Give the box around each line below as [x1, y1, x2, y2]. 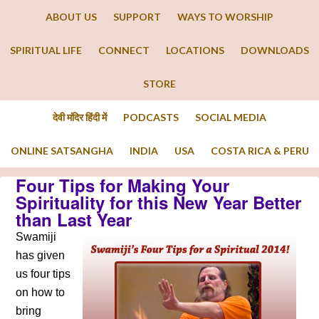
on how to [16, 286, 66, 298]
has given [16, 249, 66, 261]
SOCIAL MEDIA [195, 111, 266, 123]
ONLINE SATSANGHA [10, 145, 113, 157]
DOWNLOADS [241, 44, 309, 56]
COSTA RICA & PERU [210, 145, 309, 157]
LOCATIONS [166, 44, 224, 56]
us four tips [16, 268, 71, 280]
